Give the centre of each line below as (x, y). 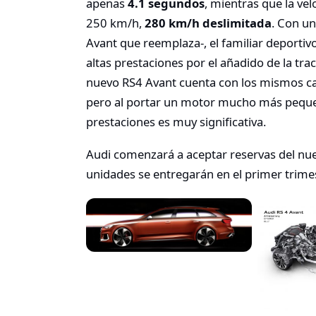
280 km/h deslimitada (208, 23)
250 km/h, (115, 23)
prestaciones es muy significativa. (176, 122)
